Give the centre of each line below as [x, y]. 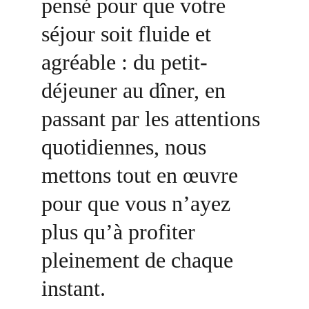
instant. [73, 288]
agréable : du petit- [124, 62]
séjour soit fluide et [129, 34]
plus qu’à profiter [121, 232]
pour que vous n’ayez [139, 203]
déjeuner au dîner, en [136, 90]
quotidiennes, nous [127, 147]
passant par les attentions [153, 119]
